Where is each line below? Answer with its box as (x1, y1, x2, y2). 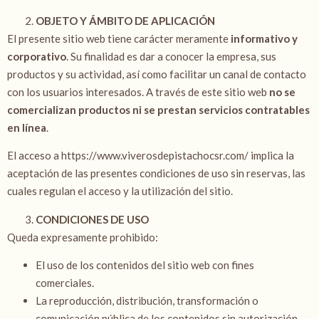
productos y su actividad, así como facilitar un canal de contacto (7, 67, 306, 80)
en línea (7, 120, 46, 134)
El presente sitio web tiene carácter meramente (7, 31, 231, 45)
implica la (251, 149, 294, 162)
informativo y (231, 31, 298, 45)
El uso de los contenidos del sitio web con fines (36, 258, 254, 271)
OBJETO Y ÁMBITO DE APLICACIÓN (36, 14, 217, 27)
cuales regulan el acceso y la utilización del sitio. (7, 184, 235, 198)
